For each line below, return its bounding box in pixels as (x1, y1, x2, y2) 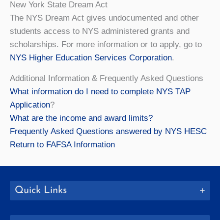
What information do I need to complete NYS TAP (10, 86, 191, 96)
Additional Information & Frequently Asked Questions (10, 73, 203, 83)
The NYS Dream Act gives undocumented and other (10, 13, 199, 23)
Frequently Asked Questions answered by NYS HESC (10, 126, 207, 136)
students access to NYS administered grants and (10, 26, 190, 36)
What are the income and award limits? (10, 113, 153, 123)
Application (10, 100, 50, 110)
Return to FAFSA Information (10, 139, 115, 149)
